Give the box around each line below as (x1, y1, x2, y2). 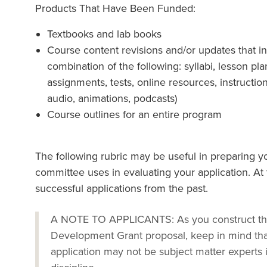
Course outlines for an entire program (47, 108, 234, 121)
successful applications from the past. (35, 182, 208, 195)
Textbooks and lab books (47, 27, 162, 41)
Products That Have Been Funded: (35, 2, 195, 15)
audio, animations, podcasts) (47, 92, 177, 105)
